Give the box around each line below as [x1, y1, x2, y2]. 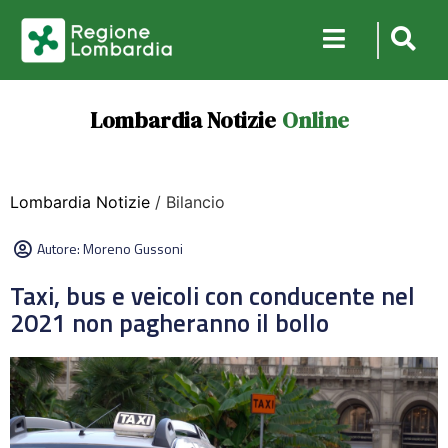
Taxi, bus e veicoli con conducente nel [10, 277, 415, 315]
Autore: [37, 238, 83, 259]
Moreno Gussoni [83, 238, 183, 259]
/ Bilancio [150, 192, 225, 212]
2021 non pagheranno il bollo [10, 304, 329, 342]
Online [281, 105, 349, 135]
